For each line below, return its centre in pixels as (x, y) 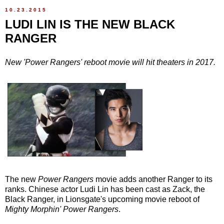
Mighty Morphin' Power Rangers (62, 209)
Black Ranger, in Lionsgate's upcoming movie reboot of (102, 199)
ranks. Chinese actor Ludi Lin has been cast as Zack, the (105, 189)
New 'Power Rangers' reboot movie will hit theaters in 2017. (110, 62)
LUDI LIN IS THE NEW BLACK (90, 24)
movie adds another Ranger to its (153, 179)
